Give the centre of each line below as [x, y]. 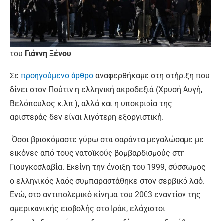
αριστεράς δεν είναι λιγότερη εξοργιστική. [87, 117]
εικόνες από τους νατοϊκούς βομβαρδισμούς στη [97, 153]
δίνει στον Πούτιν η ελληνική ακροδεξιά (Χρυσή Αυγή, [106, 90]
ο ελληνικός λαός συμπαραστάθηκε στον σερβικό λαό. [107, 181]
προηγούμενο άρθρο [57, 76]
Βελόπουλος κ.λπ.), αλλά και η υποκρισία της [91, 103]
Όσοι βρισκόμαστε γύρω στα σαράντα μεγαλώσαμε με [107, 139]
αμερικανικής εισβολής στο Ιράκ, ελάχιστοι [88, 208]
